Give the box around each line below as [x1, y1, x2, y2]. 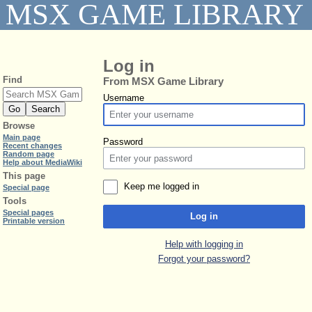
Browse [3, 120, 35, 132]
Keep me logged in [124, 181, 200, 192]
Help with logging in [165, 238, 243, 249]
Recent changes [3, 141, 62, 150]
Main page [3, 133, 40, 142]
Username [103, 92, 144, 103]
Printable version [3, 217, 65, 226]
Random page [3, 150, 54, 159]
